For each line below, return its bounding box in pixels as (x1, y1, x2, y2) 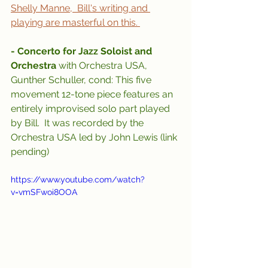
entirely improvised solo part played (11, 103, 172, 114)
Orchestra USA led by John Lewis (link (11, 132, 179, 143)
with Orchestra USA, (59, 60, 150, 71)
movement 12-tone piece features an (11, 89, 175, 100)
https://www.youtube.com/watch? (11, 175, 145, 184)
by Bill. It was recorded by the (11, 117, 146, 129)
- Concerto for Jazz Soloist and (11, 45, 154, 57)
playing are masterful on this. (11, 17, 140, 28)
